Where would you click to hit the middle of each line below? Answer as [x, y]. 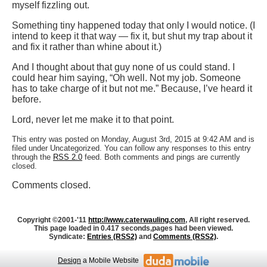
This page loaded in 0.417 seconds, [93, 229]
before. [27, 100]
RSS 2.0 [68, 157]
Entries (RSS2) [112, 237]
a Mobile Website [110, 261]
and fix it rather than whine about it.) [87, 47]
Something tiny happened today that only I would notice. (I [133, 26]
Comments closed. [51, 185]
